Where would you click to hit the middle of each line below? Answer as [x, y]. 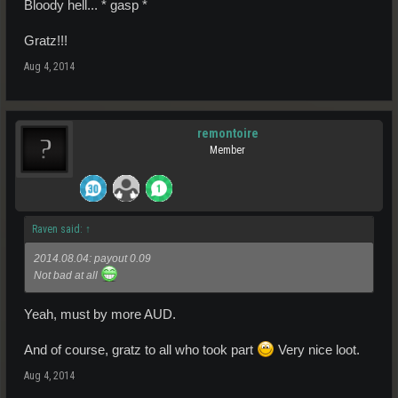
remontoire [227, 133]
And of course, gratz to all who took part [140, 350]
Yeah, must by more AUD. [100, 315]
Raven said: [59, 229]
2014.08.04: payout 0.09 [92, 258]
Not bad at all [67, 275]
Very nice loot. [317, 350]
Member [227, 150]
